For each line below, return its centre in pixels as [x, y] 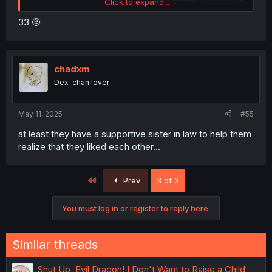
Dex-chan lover [82, 82]
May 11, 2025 [40, 114]
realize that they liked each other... [89, 146]
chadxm [72, 69]
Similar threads [55, 244]
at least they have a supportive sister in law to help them [135, 134]
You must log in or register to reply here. [136, 208]
